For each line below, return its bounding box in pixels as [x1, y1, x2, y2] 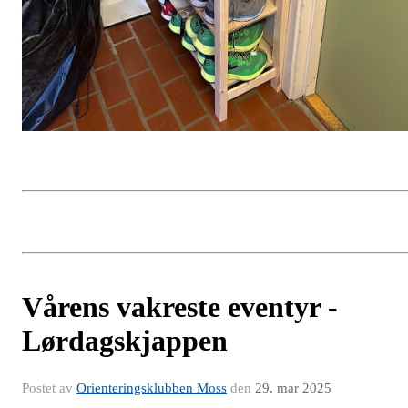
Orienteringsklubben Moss [76, 381, 227, 396]
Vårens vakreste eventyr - [22, 291, 338, 324]
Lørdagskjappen [22, 324, 228, 358]
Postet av [22, 381, 76, 396]
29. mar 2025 [255, 381, 331, 396]
